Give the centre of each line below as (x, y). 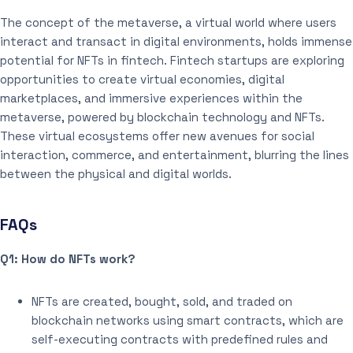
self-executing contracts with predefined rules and (180, 339)
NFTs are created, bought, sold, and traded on (162, 301)
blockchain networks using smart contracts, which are (188, 320)
